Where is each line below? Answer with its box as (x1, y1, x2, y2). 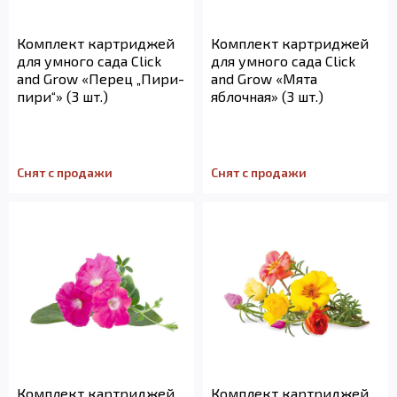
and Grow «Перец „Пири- (17, 70, 184, 87)
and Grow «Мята (211, 70, 317, 87)
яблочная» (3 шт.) (211, 88, 323, 105)
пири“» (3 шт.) (17, 88, 108, 105)
